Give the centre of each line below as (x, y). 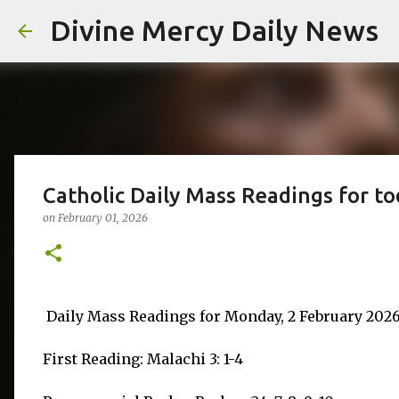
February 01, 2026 (103, 218)
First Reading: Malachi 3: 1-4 (143, 359)
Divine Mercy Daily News (214, 30)
